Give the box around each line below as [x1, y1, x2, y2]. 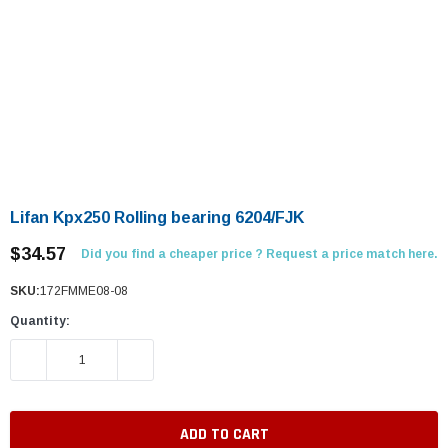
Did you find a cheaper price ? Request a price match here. [81, 247, 438, 261]
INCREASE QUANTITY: [118, 349, 257, 370]
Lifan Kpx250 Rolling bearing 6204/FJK [10, 209, 304, 226]
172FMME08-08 [40, 284, 128, 298]
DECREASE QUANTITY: [11, 349, 154, 370]
